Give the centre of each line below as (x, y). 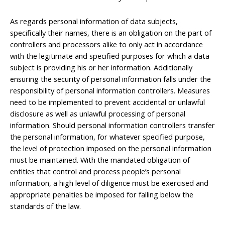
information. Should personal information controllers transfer (113, 125)
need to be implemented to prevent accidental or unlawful (107, 102)
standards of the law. (45, 206)
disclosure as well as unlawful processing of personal (98, 114)
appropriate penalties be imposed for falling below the (102, 195)
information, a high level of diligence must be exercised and (109, 183)
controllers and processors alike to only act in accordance (106, 44)
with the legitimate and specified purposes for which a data (110, 56)
